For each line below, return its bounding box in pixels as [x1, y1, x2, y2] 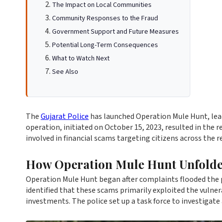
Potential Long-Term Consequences [52, 40, 158, 50]
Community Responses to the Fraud [52, 13, 158, 23]
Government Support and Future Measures [52, 27, 179, 37]
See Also [52, 67, 78, 77]
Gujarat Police [41, 111, 89, 122]
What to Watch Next [52, 54, 110, 63]
